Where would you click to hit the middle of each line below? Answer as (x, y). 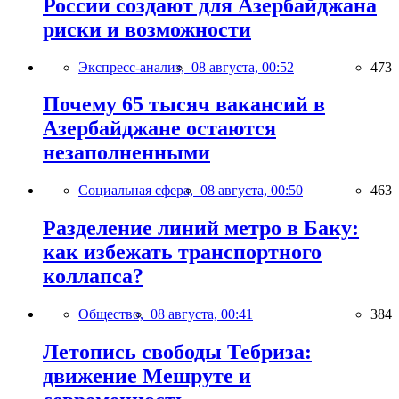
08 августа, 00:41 (202, 314)
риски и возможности (147, 29)
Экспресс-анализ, (135, 67)
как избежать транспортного (182, 252)
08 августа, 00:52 (243, 67)
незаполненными (126, 153)
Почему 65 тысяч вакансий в (184, 105)
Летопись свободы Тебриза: (177, 352)
